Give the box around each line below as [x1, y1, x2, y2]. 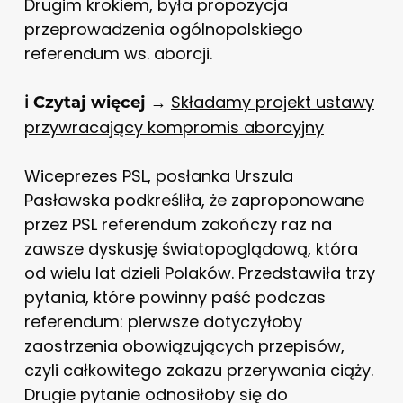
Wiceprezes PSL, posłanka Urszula [23, 165, 293, 188]
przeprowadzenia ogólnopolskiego [23, 18, 303, 41]
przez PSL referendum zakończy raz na [23, 213, 332, 237]
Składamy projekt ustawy [170, 91, 374, 114]
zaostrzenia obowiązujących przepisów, [23, 335, 345, 358]
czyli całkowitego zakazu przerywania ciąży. [23, 359, 373, 382]
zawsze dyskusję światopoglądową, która [23, 237, 358, 261]
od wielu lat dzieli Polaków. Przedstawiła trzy [23, 262, 375, 285]
